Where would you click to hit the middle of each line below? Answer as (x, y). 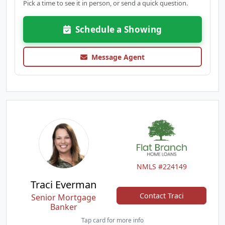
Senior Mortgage (64, 197)
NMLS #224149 (161, 166)
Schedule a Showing (117, 29)
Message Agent (116, 57)
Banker (64, 207)
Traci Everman (64, 185)
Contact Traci (161, 195)
